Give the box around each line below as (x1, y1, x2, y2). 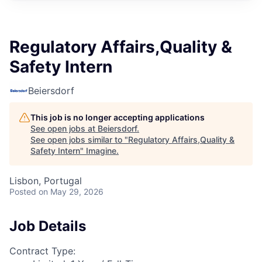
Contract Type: (9, 244, 75, 257)
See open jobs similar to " (30, 135, 128, 144)
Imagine (86, 146, 116, 156)
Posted (9, 187, 36, 196)
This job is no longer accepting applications (30, 112, 205, 122)
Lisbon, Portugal (9, 175, 82, 187)
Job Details (9, 218, 86, 235)
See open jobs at (30, 123, 98, 133)
